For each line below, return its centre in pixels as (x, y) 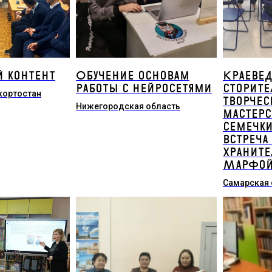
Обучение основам (132, 76)
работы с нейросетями (144, 89)
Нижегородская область (128, 106)
